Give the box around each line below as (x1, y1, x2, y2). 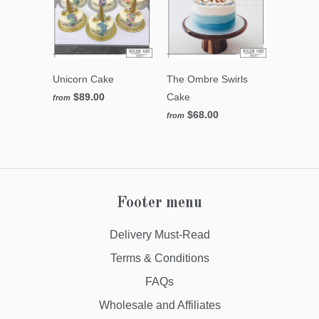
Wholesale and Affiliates (98, 299, 221, 312)
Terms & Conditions (110, 252, 209, 265)
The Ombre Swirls (167, 73, 248, 85)
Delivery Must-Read (109, 229, 210, 241)
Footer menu (117, 195, 202, 211)
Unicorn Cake (53, 73, 114, 85)
